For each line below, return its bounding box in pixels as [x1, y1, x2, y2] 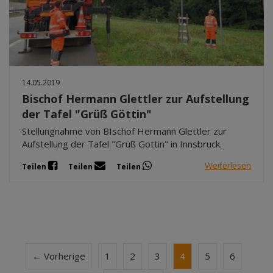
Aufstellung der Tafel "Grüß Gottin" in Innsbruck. [22, 137, 222, 150]
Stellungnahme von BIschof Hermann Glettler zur [22, 124, 227, 137]
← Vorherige [32, 249, 85, 262]
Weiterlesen [205, 160, 251, 172]
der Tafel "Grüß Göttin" [22, 106, 152, 121]
